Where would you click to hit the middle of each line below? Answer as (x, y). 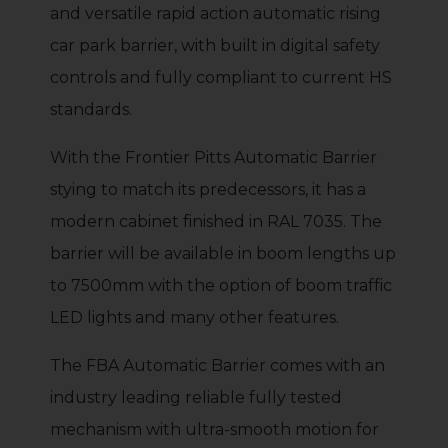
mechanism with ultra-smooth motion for (214, 429)
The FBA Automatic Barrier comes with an (217, 365)
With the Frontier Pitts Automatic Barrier (213, 157)
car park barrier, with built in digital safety (215, 45)
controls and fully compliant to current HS (221, 77)
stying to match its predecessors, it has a (208, 189)
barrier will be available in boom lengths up (223, 253)
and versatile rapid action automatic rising (215, 13)
